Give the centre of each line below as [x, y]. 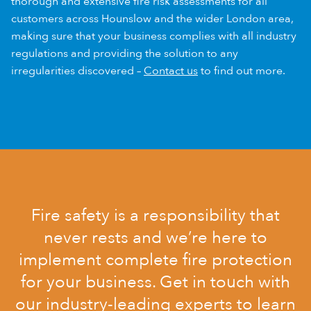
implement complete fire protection [155, 260]
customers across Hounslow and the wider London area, [152, 18]
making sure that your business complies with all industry [154, 36]
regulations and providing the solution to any [125, 53]
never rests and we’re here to [155, 237]
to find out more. [242, 70]
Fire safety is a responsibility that [155, 215]
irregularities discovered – [77, 70]
